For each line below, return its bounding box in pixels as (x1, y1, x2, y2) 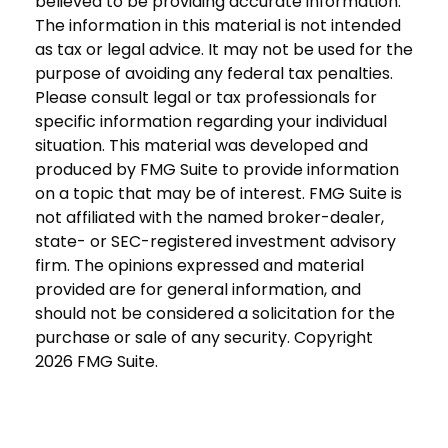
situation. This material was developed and (35, 134, 368, 158)
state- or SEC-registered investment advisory (35, 230, 396, 254)
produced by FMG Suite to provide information (35, 158, 399, 182)
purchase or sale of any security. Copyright (35, 326, 373, 350)
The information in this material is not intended (35, 14, 401, 38)
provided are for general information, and (35, 278, 361, 302)
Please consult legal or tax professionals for (35, 86, 377, 110)
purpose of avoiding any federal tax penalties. (35, 62, 393, 86)
